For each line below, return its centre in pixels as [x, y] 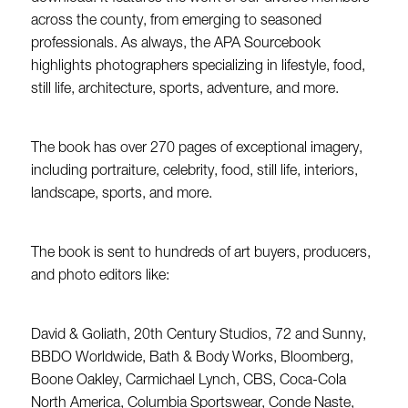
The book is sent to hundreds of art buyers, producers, [200, 254]
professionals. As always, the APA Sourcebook [175, 44]
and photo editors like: [100, 276]
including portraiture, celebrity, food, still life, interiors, [194, 172]
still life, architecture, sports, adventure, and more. [184, 90]
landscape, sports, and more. [121, 194]
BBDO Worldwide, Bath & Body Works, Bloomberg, [192, 358]
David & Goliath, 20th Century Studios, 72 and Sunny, [198, 336]
